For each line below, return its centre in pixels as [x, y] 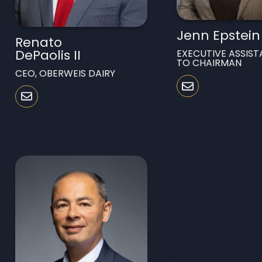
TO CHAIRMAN [209, 63]
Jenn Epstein [218, 36]
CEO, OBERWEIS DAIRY [65, 73]
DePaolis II [48, 55]
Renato [39, 42]
